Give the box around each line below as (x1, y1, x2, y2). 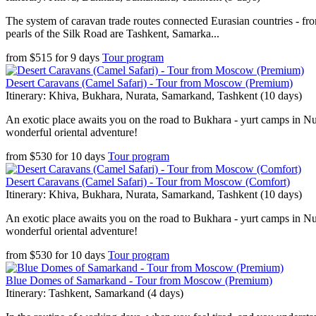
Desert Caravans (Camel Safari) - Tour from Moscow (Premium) (6, 77, 293, 89)
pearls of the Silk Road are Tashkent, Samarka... (6, 28, 219, 39)
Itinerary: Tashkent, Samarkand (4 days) (6, 287, 183, 299)
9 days (71, 51, 99, 63)
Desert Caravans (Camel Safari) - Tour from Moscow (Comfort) (6, 176, 290, 188)
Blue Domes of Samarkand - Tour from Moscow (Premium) (6, 274, 272, 286)
